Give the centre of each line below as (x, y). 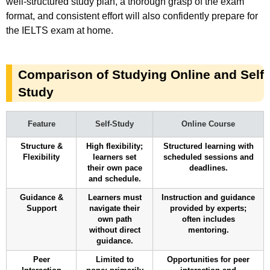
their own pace (115, 168)
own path (115, 220)
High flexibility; (115, 147)
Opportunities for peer (208, 260)
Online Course (208, 124)
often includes (208, 220)
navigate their (115, 209)
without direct (115, 231)
